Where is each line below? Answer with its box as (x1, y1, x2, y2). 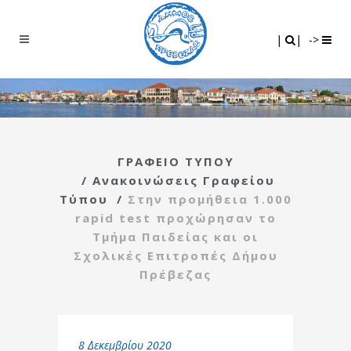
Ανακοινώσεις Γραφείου (92, 172, 275, 188)
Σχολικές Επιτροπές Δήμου (73, 247, 278, 263)
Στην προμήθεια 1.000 (127, 190, 292, 207)
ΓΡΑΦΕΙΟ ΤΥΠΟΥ (117, 153, 234, 169)
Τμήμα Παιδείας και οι (92, 228, 259, 244)
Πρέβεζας (139, 266, 212, 282)
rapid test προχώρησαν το (74, 209, 277, 226)
